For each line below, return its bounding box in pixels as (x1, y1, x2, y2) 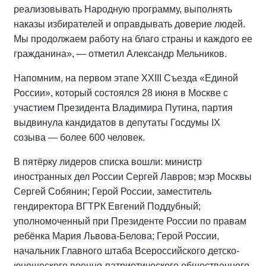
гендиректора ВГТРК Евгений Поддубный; (14, 201, 201, 212)
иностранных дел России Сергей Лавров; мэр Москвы (14, 172, 252, 182)
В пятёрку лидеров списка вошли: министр (14, 157, 202, 167)
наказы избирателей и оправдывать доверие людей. (14, 19, 245, 30)
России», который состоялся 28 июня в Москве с (14, 88, 228, 99)
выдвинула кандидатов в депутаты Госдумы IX (14, 118, 220, 128)
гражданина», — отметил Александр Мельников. (14, 49, 227, 59)
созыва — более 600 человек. (14, 132, 145, 143)
